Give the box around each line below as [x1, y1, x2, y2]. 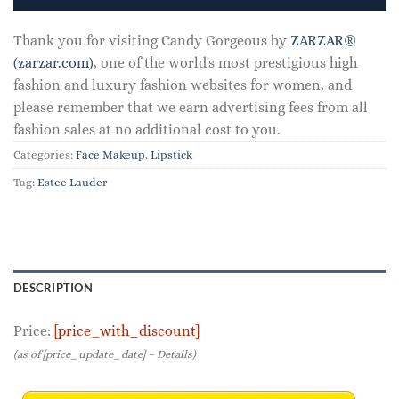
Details [157, 346, 192, 361]
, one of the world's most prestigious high [94, 53, 357, 71]
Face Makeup [76, 147, 145, 161]
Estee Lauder [37, 175, 108, 189]
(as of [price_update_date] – [13, 346, 157, 361]
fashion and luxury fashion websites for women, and [13, 76, 352, 94]
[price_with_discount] [54, 322, 199, 339]
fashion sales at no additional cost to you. [13, 120, 281, 138]
